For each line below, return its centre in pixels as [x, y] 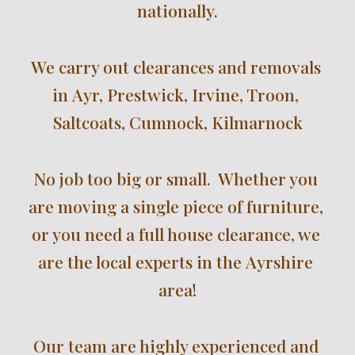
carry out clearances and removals [189, 67]
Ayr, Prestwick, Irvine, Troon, [185, 94]
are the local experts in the [142, 261]
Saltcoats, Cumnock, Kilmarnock [177, 122]
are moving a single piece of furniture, [176, 206]
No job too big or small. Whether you [176, 178]
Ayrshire [279, 261]
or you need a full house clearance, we [176, 234]
